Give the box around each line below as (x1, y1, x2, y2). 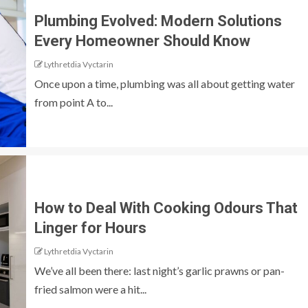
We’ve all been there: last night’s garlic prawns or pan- (34, 263, 285, 277)
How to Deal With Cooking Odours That (34, 199, 298, 217)
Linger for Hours (34, 219, 146, 236)
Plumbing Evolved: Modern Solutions (34, 12, 282, 30)
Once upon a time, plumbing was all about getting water (34, 76, 295, 90)
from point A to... (34, 95, 113, 109)
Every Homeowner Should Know (34, 32, 250, 49)
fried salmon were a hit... (34, 282, 146, 296)
